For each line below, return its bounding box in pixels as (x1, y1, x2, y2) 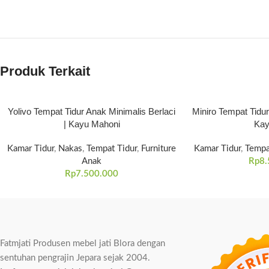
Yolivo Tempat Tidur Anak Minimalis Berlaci (8, 106, 176, 116)
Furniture (141, 144, 177, 153)
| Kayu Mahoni (63, 119, 120, 129)
